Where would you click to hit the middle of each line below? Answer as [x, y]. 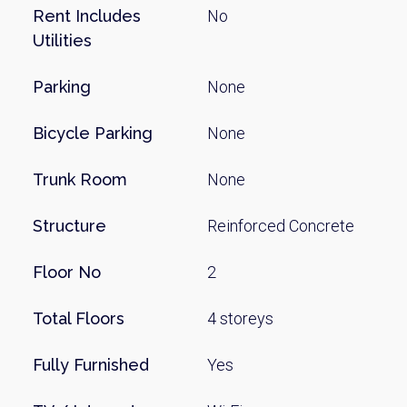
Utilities [62, 40]
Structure [69, 226]
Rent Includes [87, 16]
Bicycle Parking [93, 133]
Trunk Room [80, 179]
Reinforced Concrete [281, 226]
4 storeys [241, 318]
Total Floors [79, 318]
